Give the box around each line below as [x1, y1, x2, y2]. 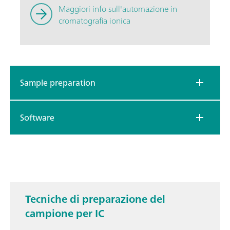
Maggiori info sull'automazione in [59, 1, 177, 16]
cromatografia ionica [59, 13, 130, 28]
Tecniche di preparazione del [25, 189, 165, 208]
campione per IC [25, 204, 104, 222]
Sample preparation [20, 75, 95, 90]
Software [20, 110, 54, 125]
